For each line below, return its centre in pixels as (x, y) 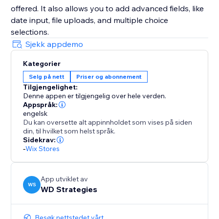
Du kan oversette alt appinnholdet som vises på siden (108, 122)
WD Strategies (69, 189)
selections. (30, 32)
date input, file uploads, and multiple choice (90, 20)
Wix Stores (43, 149)
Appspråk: (41, 105)
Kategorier (42, 64)
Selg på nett (47, 77)
